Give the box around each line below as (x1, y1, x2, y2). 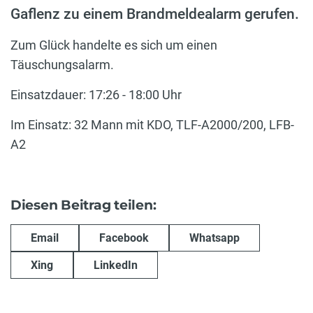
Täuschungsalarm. (10, 57, 114, 72)
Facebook (99, 231, 149, 245)
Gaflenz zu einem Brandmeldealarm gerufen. (10, 5, 299, 22)
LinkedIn (94, 258, 138, 272)
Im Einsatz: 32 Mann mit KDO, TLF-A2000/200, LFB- (10, 117, 294, 132)
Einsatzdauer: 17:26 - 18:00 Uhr (10, 87, 182, 102)
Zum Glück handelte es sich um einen (10, 37, 217, 52)
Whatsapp (189, 231, 240, 245)
